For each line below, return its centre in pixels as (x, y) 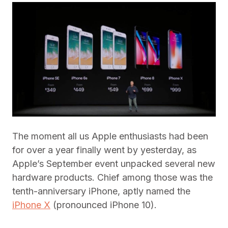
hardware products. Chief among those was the (112, 178)
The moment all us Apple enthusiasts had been (110, 136)
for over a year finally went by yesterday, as (104, 150)
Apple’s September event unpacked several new (114, 164)
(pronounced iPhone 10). (104, 205)
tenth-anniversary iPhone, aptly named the (101, 191)
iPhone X (31, 205)
